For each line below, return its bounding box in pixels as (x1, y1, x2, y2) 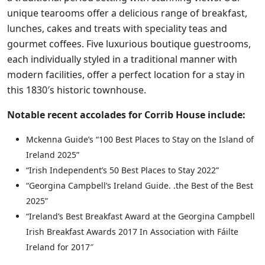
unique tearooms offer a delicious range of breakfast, (7, 7, 247, 20)
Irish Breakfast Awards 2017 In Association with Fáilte (26, 226, 238, 237)
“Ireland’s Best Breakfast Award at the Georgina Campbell (26, 211, 255, 222)
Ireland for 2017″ (26, 241, 93, 253)
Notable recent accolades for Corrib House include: (7, 108, 245, 121)
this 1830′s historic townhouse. (7, 83, 146, 96)
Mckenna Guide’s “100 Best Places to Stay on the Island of (26, 134, 254, 145)
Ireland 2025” (26, 149, 79, 160)
